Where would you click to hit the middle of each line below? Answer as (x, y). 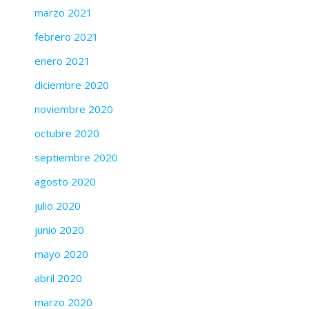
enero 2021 (62, 60)
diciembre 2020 (72, 84)
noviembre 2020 (74, 109)
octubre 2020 (67, 133)
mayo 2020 (61, 253)
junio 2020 (59, 229)
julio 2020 (58, 205)
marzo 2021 (63, 12)
